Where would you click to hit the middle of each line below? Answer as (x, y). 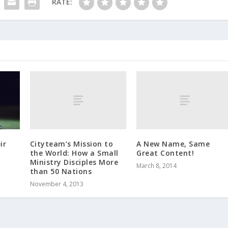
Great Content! (165, 153)
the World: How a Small (74, 153)
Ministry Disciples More (74, 162)
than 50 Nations (61, 172)
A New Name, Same (173, 144)
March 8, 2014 (157, 166)
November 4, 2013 (56, 184)
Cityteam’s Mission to (72, 144)
